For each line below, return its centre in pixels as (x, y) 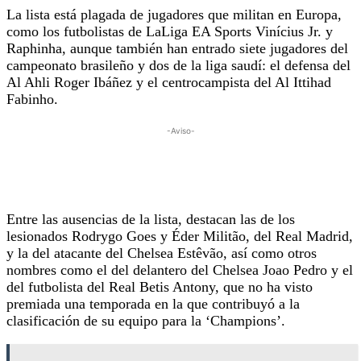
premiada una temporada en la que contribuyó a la (153, 304)
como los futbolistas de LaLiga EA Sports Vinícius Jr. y (170, 32)
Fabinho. (32, 100)
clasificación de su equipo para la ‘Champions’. (146, 321)
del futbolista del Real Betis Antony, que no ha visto (160, 287)
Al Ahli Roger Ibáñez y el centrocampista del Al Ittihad (169, 83)
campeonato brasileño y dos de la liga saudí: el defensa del (178, 66)
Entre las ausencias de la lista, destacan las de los (151, 220)
